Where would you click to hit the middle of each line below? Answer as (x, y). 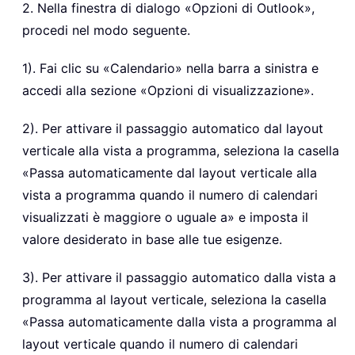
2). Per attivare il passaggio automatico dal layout (173, 128)
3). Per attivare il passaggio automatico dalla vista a (179, 277)
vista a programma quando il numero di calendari (170, 195)
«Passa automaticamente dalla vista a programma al (179, 321)
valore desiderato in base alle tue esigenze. (152, 239)
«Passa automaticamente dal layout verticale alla (170, 172)
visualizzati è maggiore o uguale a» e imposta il (165, 217)
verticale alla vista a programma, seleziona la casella (181, 150)
